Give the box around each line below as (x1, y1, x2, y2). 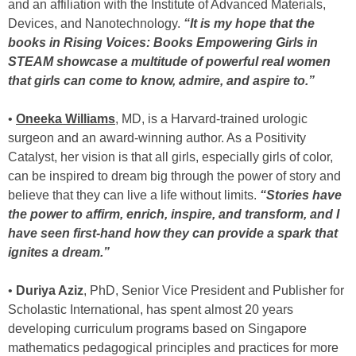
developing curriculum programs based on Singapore (8, 322, 307, 335)
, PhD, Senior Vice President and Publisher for (83, 284, 344, 297)
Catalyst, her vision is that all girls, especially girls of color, (8, 150, 333, 164)
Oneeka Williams (16, 112, 115, 126)
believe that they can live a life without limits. (8, 188, 260, 202)
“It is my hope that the (184, 17, 315, 30)
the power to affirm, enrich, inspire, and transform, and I (8, 207, 339, 221)
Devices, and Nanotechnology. (8, 17, 184, 30)
